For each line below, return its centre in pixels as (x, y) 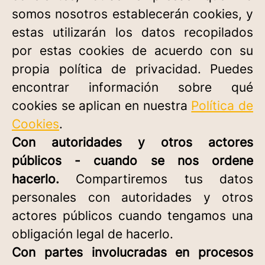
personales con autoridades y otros (132, 197)
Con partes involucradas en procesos (132, 252)
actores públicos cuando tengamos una (132, 216)
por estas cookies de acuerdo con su (132, 51)
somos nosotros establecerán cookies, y (132, 14)
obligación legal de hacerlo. (93, 234)
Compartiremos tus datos (156, 179)
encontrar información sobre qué (132, 87)
